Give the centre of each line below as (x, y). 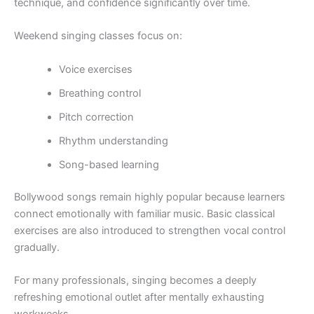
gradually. (37, 247)
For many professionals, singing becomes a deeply (135, 281)
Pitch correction (96, 117)
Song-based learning (109, 164)
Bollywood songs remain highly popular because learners (150, 197)
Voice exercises (95, 69)
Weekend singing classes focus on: (98, 36)
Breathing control (100, 93)
